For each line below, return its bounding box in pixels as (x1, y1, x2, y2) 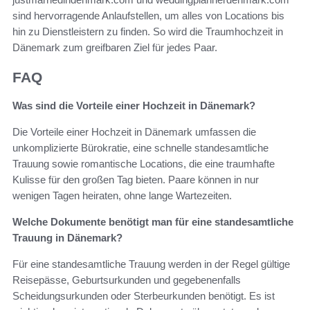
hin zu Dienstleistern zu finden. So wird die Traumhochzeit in (12, 26, 283, 38)
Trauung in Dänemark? (12, 231, 122, 244)
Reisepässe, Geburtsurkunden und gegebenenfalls (12, 273, 241, 286)
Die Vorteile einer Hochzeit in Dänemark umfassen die (12, 125, 256, 138)
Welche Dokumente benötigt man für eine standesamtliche (12, 215, 293, 228)
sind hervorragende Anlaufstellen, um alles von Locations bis (12, 10, 284, 22)
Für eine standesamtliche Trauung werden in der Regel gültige (12, 257, 290, 270)
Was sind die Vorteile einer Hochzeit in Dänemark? (12, 99, 255, 111)
